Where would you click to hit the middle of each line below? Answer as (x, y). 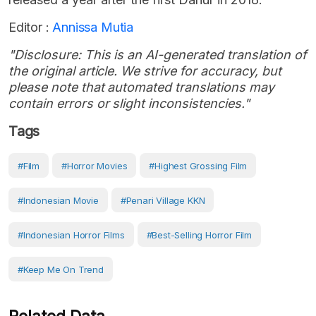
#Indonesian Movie (58, 201)
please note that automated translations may (141, 87)
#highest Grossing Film (198, 166)
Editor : (29, 28)
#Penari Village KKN (163, 201)
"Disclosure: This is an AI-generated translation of (158, 55)
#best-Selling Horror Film (199, 235)
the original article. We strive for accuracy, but (145, 71)
